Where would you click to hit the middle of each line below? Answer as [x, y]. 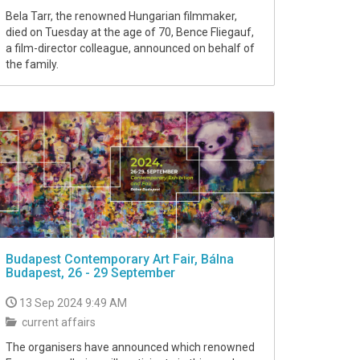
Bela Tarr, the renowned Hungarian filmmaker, [121, 16]
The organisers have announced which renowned [130, 347]
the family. [32, 65]
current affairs [57, 322]
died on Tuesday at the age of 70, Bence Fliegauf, [130, 33]
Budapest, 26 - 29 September [90, 272]
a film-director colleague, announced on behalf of [130, 49]
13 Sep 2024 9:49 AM [73, 303]
